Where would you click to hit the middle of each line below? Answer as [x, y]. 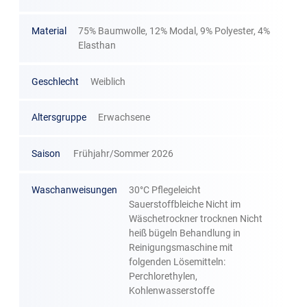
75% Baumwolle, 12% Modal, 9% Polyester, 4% [174, 31]
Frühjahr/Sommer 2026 [123, 154]
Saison [46, 154]
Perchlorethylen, [163, 276]
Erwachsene [124, 118]
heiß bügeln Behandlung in [185, 233]
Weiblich [108, 81]
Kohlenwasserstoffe [172, 290]
